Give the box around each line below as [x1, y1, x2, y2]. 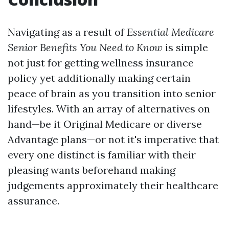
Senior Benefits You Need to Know [8, 41, 163, 54]
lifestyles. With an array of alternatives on [8, 102, 210, 115]
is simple [163, 41, 208, 54]
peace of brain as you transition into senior [8, 87, 216, 100]
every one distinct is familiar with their [8, 148, 196, 161]
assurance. [8, 194, 59, 207]
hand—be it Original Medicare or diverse [8, 118, 202, 130]
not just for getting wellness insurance [8, 56, 194, 69]
